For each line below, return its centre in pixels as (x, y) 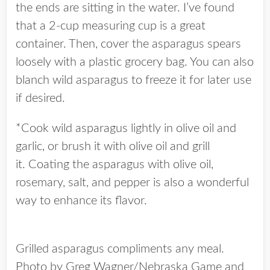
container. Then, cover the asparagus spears (128, 44)
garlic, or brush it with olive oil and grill (113, 146)
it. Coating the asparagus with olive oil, (115, 165)
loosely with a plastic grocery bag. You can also (135, 62)
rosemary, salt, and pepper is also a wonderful (132, 183)
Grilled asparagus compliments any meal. (120, 249)
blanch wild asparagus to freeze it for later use (133, 80)
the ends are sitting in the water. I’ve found (125, 8)
